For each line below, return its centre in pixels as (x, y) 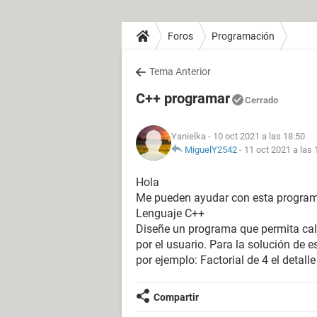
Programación (243, 36)
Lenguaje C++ (170, 213)
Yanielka (189, 136)
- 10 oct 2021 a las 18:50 (255, 136)
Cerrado (261, 100)
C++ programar (183, 98)
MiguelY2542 (211, 150)
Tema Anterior (180, 71)
